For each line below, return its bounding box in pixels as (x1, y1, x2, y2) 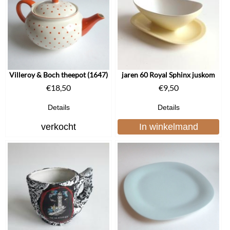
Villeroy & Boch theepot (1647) (9, 70, 108, 79)
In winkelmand (139, 121, 198, 132)
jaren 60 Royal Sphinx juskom (122, 70, 215, 79)
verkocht (41, 121, 76, 132)
